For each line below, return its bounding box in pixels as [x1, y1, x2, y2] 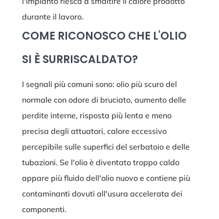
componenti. [22, 204, 66, 215]
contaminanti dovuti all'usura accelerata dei [22, 189, 182, 199]
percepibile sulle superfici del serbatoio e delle [22, 142, 190, 152]
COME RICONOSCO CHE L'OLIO [22, 28, 187, 44]
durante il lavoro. [22, 12, 84, 22]
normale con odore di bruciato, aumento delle [22, 95, 186, 105]
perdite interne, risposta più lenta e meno [22, 110, 172, 121]
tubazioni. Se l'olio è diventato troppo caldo [22, 157, 179, 168]
